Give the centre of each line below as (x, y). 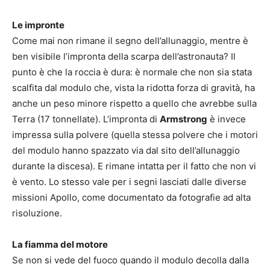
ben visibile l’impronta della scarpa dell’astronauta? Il (124, 57)
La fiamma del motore (61, 245)
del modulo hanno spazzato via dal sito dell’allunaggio (126, 151)
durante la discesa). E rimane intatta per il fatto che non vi (134, 166)
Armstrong (184, 119)
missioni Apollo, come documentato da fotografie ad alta (131, 198)
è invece (227, 119)
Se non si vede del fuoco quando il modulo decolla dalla (130, 260)
